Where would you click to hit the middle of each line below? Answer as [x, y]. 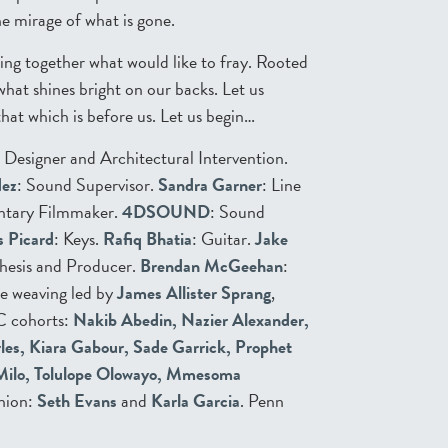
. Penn [262, 401]
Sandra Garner [210, 185]
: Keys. [78, 239]
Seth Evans [77, 401]
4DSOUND [166, 212]
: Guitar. [223, 239]
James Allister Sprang [194, 293]
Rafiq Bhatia [147, 239]
